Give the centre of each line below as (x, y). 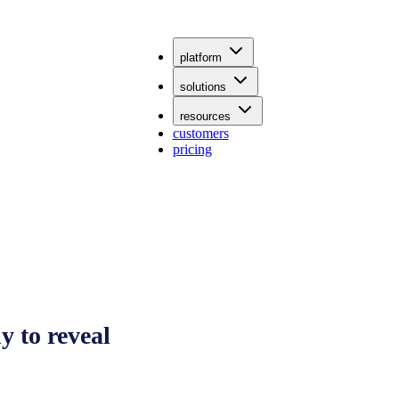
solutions (203, 87)
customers (200, 133)
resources (205, 116)
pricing (192, 149)
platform (200, 57)
